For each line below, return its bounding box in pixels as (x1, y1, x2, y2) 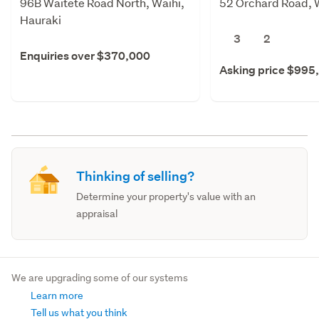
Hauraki (20, 11, 61, 27)
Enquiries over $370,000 (20, 48, 150, 63)
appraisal (76, 206, 118, 220)
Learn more (28, 288, 83, 302)
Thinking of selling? (76, 167, 195, 184)
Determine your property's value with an (76, 189, 256, 203)
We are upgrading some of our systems (11, 271, 188, 284)
